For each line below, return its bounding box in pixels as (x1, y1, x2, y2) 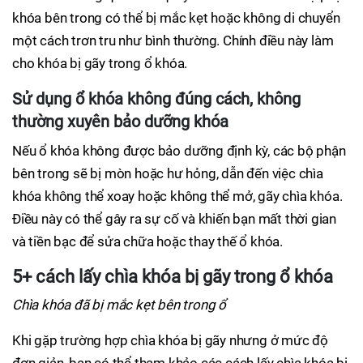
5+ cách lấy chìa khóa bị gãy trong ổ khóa (12, 266, 333, 287)
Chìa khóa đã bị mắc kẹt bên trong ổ (12, 297, 226, 313)
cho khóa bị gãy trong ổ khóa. (12, 55, 188, 71)
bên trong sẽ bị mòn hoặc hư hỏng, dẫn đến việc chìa (12, 165, 323, 181)
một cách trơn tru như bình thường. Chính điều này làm (12, 32, 334, 49)
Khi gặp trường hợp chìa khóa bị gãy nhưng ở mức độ (12, 332, 328, 348)
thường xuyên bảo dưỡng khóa (12, 112, 228, 131)
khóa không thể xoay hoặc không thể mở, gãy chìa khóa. (12, 188, 343, 204)
